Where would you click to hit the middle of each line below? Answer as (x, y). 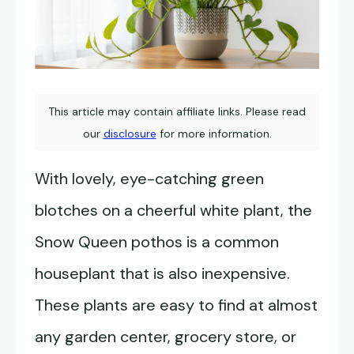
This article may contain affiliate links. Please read (177, 112)
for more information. (214, 134)
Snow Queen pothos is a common (157, 242)
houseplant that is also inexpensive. (162, 274)
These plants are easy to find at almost (176, 305)
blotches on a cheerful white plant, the (173, 211)
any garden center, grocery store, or (166, 337)
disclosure (130, 134)
